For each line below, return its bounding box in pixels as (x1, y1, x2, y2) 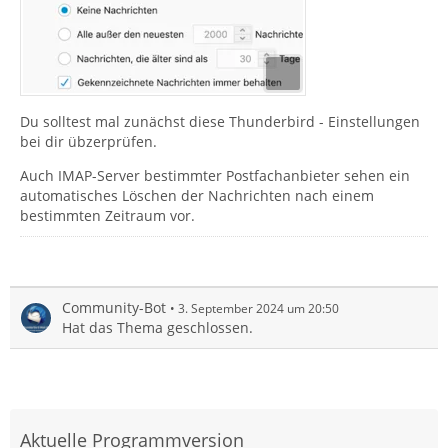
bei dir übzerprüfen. (20, 131, 157, 151)
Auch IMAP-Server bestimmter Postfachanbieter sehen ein (20, 165, 410, 185)
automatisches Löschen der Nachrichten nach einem (20, 185, 374, 205)
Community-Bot (62, 297, 166, 317)
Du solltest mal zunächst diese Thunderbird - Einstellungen (20, 111, 420, 131)
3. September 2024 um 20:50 (178, 299, 339, 317)
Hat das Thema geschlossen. (62, 317, 253, 337)
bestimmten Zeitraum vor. (20, 205, 195, 225)
